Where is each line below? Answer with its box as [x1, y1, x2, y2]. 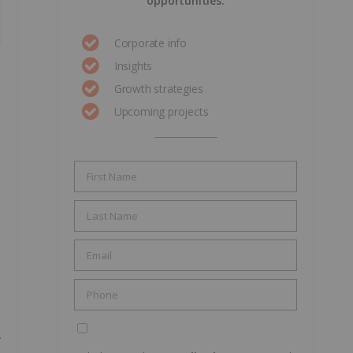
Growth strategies [113, 81, 203, 96]
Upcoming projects [113, 104, 209, 119]
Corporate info [113, 35, 188, 50]
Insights [113, 58, 153, 73]
